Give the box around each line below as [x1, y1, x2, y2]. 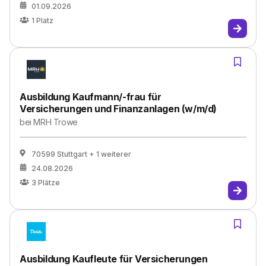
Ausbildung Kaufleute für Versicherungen [20, 253, 208, 265]
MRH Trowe [33, 117, 78, 127]
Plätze [38, 178, 60, 187]
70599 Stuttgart [31, 150, 87, 159]
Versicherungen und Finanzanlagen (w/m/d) [20, 103, 217, 115]
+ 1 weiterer [89, 150, 131, 159]
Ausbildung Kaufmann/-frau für [20, 91, 161, 103]
